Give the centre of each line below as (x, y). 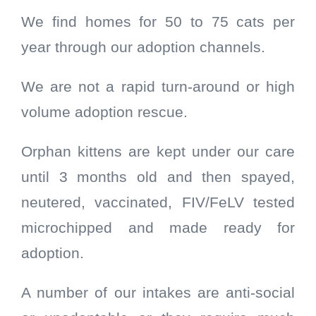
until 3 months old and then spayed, (158, 177)
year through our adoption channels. (143, 48)
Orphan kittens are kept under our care (158, 152)
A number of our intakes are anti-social (158, 293)
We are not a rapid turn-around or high (158, 87)
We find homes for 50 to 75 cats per (158, 22)
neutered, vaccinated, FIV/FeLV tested (158, 203)
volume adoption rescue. (104, 113)
